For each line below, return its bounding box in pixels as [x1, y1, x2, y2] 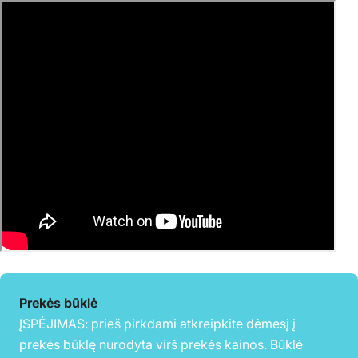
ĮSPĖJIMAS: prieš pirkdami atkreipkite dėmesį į [19, 315, 296, 332]
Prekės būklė [19, 294, 97, 311]
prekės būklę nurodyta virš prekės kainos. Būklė [19, 336, 303, 352]
